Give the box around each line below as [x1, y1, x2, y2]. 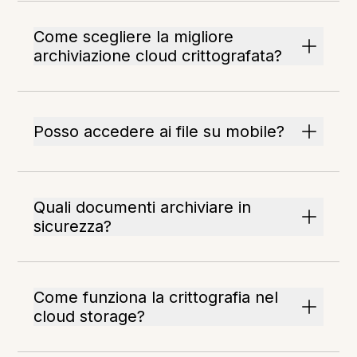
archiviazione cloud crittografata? [33, 46, 283, 66]
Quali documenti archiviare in [33, 198, 252, 218]
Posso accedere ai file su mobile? [33, 122, 285, 142]
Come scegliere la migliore [33, 27, 234, 47]
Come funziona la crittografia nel [33, 288, 279, 308]
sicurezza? [33, 217, 112, 237]
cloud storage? [33, 307, 146, 327]
